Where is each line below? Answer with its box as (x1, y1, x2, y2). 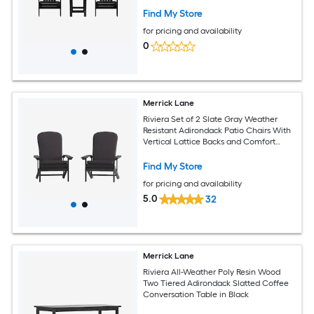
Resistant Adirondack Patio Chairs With (143, 125, 292, 135)
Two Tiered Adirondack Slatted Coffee (143, 278, 289, 288)
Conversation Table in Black (143, 289, 250, 299)
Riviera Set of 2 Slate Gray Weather (143, 114, 278, 124)
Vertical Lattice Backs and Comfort (143, 136, 276, 146)
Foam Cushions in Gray (143, 147, 232, 158)
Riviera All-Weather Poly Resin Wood (143, 266, 282, 277)
